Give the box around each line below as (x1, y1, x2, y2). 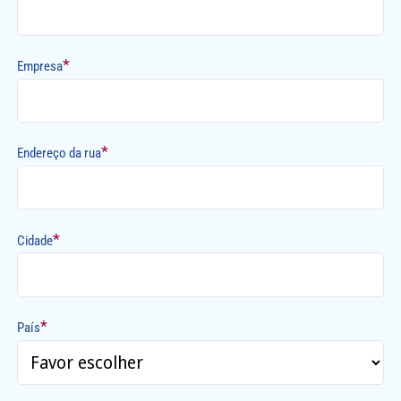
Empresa (17, 57, 64, 74)
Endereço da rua (17, 145, 102, 162)
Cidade (17, 232, 54, 249)
